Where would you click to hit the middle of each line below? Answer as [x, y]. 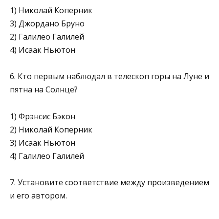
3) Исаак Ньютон [43, 142]
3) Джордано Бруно [47, 24]
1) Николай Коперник [51, 11]
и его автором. [38, 195]
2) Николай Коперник [51, 129]
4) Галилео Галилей [47, 156]
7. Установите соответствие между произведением [109, 182]
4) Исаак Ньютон [43, 50]
